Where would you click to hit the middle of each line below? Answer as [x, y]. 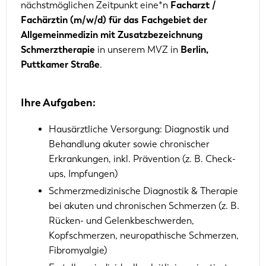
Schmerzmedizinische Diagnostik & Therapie [143, 191]
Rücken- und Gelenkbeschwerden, [121, 220]
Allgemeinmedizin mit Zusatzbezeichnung [112, 34]
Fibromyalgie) [78, 250]
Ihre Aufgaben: [58, 102]
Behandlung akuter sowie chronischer [129, 144]
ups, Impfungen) [83, 173]
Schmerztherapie [58, 49]
